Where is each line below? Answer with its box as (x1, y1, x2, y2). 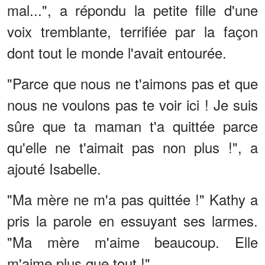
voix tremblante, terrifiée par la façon (7, 20, 258, 41)
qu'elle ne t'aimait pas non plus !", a (7, 136, 258, 157)
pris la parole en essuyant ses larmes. (7, 209, 258, 231)
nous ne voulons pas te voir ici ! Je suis (7, 93, 258, 115)
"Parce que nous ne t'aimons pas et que (7, 72, 258, 93)
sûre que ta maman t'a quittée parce (7, 115, 258, 136)
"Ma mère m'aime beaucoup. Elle (7, 231, 258, 252)
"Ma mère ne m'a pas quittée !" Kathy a (7, 188, 258, 209)
